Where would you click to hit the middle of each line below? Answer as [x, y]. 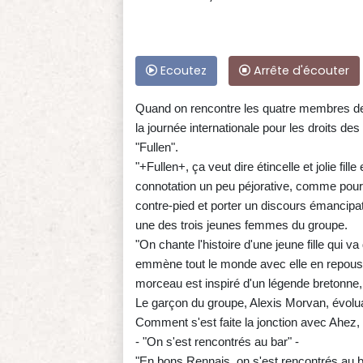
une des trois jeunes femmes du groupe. [241, 225]
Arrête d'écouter [300, 71]
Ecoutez [182, 71]
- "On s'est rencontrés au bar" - [217, 342]
